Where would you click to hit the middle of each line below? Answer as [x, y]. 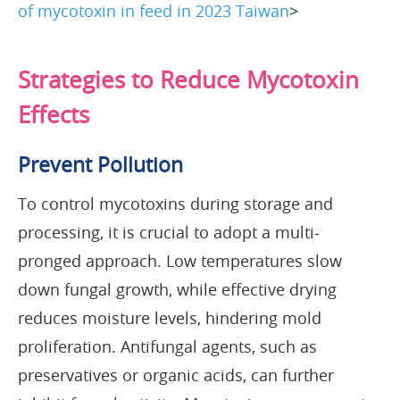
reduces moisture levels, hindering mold [170, 317]
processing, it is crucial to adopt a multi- [169, 232]
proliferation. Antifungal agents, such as [167, 346]
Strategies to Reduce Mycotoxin [188, 79]
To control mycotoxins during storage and [175, 203]
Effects [54, 114]
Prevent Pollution [100, 164]
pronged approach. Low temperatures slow [180, 260]
